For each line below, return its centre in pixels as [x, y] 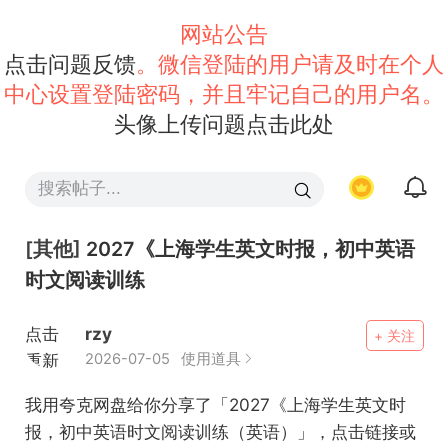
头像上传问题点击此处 [224, 124]
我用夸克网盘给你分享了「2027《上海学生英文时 [215, 404]
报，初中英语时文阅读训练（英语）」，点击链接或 [220, 431]
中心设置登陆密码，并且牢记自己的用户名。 [224, 94]
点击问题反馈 [70, 64]
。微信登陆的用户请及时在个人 [290, 64]
